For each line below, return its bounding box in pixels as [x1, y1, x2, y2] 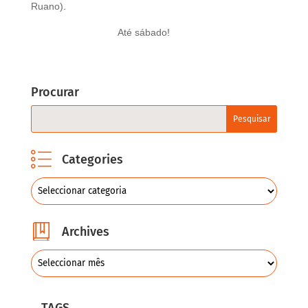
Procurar [30, 85, 79, 100]
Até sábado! [117, 27, 170, 38]
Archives [61, 224, 109, 239]
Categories [61, 152, 123, 167]
